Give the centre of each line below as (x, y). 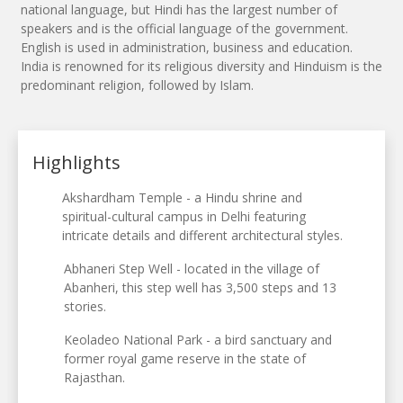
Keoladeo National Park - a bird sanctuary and (197, 340)
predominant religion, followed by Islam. (137, 85)
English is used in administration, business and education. (187, 48)
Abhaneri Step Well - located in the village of (191, 269)
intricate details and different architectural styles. (203, 236)
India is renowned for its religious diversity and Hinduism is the (201, 67)
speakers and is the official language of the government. (184, 29)
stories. (85, 307)
